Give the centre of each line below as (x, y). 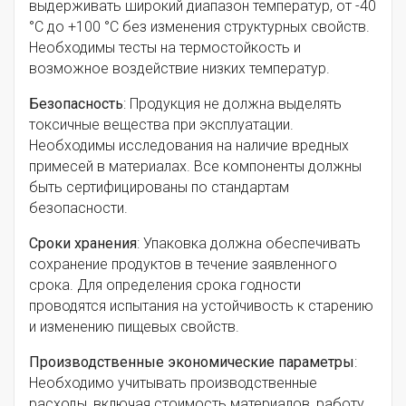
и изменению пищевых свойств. (134, 327)
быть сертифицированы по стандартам (159, 188)
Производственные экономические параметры (192, 362)
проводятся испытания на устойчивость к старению (201, 306)
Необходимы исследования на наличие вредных (189, 146)
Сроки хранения (83, 244)
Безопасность (76, 104)
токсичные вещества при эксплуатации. (161, 125)
